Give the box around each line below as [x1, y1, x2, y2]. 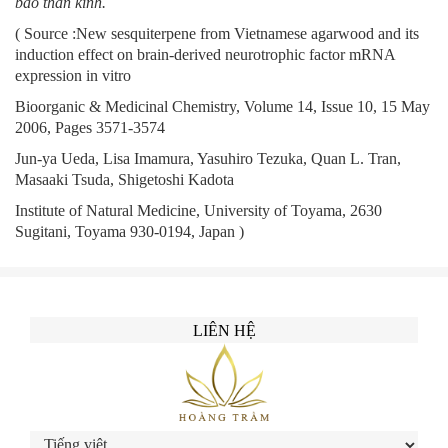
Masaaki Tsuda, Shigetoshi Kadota [15, 171, 234, 188]
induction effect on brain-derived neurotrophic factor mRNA [15, 46, 395, 63]
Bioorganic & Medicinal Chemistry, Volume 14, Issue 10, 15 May [15, 98, 430, 115]
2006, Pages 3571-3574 [15, 119, 165, 136]
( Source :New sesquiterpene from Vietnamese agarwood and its [15, 25, 419, 42]
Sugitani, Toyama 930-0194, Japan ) [15, 223, 248, 240]
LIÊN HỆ [192, 322, 256, 339]
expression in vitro [15, 67, 131, 84]
